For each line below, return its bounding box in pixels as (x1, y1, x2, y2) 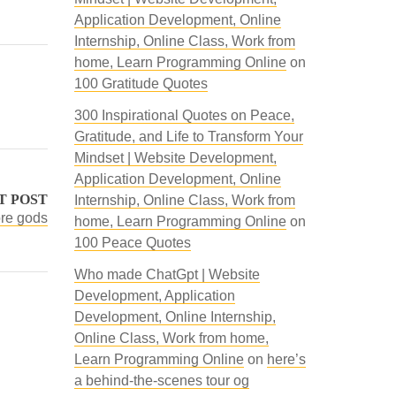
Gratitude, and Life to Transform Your (73, 129, 303, 144)
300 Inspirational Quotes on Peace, (73, 108, 294, 123)
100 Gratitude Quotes (73, 76, 208, 91)
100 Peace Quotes (73, 235, 191, 250)
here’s (266, 352, 306, 367)
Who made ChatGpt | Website (73, 267, 260, 282)
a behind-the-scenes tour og (73, 373, 249, 388)
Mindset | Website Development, (73, 150, 277, 165)
